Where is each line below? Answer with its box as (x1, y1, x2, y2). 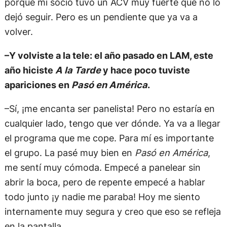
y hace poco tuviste (102, 64, 190, 76)
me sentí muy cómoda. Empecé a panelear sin (4, 162, 201, 173)
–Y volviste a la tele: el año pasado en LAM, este (4, 50, 213, 61)
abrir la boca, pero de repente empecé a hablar (4, 176, 205, 188)
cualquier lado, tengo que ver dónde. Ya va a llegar (4, 118, 220, 129)
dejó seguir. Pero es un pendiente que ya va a (4, 11, 198, 22)
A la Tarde (55, 64, 103, 76)
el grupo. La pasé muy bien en (4, 147, 135, 159)
